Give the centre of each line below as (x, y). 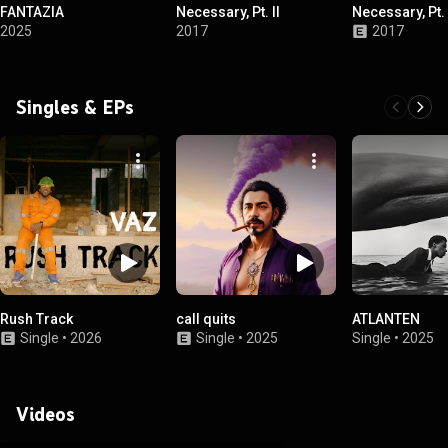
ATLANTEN (386, 319)
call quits (206, 319)
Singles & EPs (75, 107)
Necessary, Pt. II (228, 12)
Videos (45, 414)
